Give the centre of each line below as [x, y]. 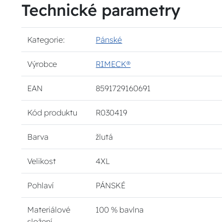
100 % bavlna [120, 210]
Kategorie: [46, 40]
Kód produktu [53, 113]
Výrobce [42, 64]
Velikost [42, 161]
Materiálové [49, 210]
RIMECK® [113, 64]
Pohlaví [41, 186]
